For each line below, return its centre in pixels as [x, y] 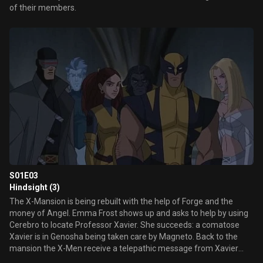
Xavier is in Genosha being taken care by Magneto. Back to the [124, 237]
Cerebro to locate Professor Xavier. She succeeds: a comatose [124, 225]
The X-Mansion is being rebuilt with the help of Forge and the [121, 201]
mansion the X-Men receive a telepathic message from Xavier [124, 248]
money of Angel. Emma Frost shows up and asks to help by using [129, 213]
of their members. [43, 8]
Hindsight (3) [35, 187]
